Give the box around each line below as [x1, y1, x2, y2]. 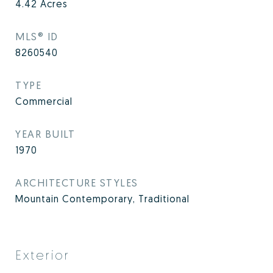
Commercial [15, 95, 73, 107]
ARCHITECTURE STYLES [15, 176, 138, 189]
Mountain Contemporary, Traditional [15, 193, 190, 205]
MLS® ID [15, 30, 58, 43]
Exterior [15, 247, 70, 263]
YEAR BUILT [15, 127, 75, 140]
